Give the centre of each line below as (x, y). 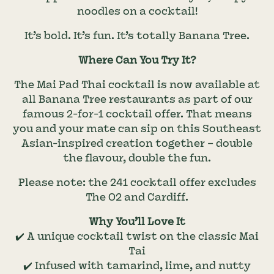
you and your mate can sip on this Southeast (137, 129)
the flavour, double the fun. (137, 158)
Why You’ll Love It (137, 222)
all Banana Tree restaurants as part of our (137, 99)
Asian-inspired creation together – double (137, 143)
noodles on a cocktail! (137, 11)
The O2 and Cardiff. (137, 197)
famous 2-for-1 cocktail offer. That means (137, 114)
